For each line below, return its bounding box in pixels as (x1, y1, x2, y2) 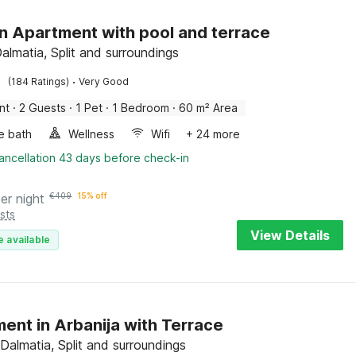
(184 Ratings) (8, 75, 70, 87)
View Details (250, 227, 330, 243)
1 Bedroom (112, 101, 170, 114)
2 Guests (19, 101, 67, 114)
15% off (78, 191, 108, 200)
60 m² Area (179, 101, 238, 114)
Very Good (79, 75, 130, 87)
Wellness (68, 127, 115, 141)
